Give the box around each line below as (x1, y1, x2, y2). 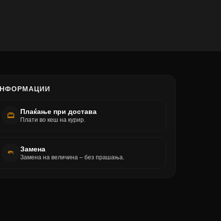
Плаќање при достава (20, 108, 97, 115)
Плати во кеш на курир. (20, 116, 86, 123)
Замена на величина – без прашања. (20, 154, 125, 161)
